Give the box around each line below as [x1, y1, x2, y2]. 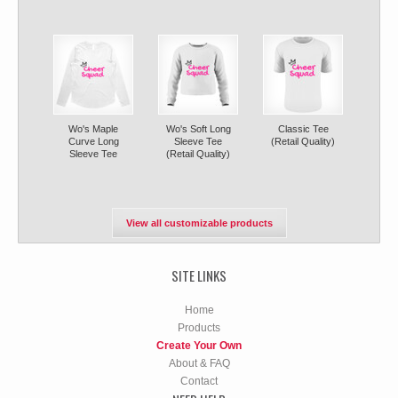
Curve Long [68, 136, 119, 147]
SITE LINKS [171, 266, 227, 285]
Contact [180, 375, 218, 387]
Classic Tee [277, 123, 329, 134]
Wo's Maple [68, 123, 118, 134]
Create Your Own [156, 339, 242, 352]
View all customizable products [125, 218, 273, 228]
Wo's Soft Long [165, 123, 231, 134]
